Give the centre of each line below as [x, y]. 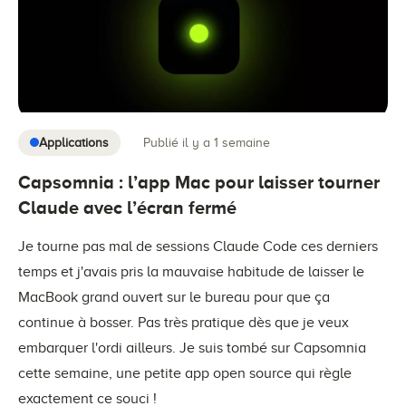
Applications [74, 142]
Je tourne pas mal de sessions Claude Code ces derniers [198, 246]
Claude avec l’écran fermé [127, 207]
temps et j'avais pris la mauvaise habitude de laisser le [191, 271]
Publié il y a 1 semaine [207, 143]
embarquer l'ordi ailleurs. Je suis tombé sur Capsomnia [192, 348]
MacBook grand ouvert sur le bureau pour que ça [174, 297]
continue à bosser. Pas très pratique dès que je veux [184, 322]
